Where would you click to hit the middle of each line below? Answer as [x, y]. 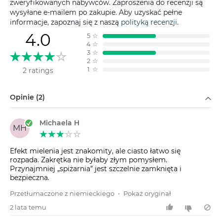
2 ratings [38, 71]
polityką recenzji [149, 22]
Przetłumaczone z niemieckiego [62, 193]
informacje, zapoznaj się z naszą [65, 22]
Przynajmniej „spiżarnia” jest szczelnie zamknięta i [96, 168]
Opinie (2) [27, 97]
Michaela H [59, 123]
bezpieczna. [30, 177]
